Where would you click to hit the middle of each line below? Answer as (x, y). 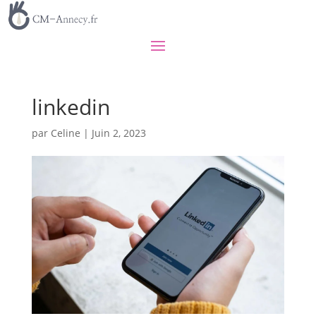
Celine (65, 133)
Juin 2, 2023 (119, 133)
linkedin (71, 107)
